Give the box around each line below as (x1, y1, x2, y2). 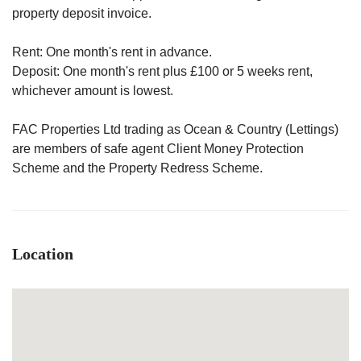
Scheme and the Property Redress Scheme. (12, 161, 263, 175)
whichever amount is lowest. (12, 84, 173, 98)
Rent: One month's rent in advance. (12, 45, 212, 59)
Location (12, 245, 73, 263)
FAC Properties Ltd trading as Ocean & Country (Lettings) (12, 122, 338, 136)
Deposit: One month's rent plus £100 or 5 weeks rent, (12, 64, 313, 78)
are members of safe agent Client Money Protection (12, 142, 304, 156)
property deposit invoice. (12, 6, 151, 20)
